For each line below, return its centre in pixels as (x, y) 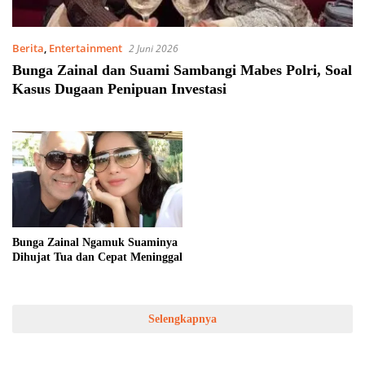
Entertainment (86, 48)
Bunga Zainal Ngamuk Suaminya (95, 242)
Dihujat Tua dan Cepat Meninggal (97, 257)
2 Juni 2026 (154, 49)
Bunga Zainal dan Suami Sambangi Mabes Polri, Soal (182, 70)
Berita (28, 48)
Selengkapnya (182, 319)
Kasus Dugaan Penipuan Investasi (119, 89)
